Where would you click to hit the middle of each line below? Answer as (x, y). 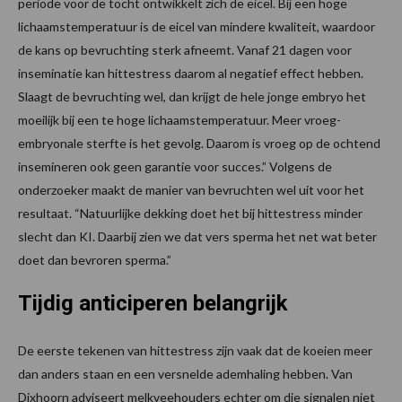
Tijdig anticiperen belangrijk (153, 304)
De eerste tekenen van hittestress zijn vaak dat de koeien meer (195, 351)
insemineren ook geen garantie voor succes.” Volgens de (175, 167)
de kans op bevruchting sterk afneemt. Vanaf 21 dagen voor (185, 50)
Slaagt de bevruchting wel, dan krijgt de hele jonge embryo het (192, 97)
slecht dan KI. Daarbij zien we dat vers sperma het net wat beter (197, 237)
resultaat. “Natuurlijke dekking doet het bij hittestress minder (190, 214)
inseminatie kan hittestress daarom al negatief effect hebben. (191, 74)
